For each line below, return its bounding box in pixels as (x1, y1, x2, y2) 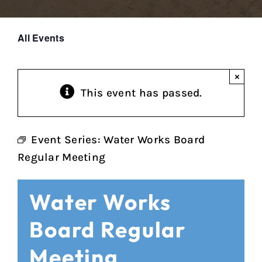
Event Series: (31, 133, 104, 146)
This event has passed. (80, 86, 202, 99)
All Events (18, 30, 64, 44)
